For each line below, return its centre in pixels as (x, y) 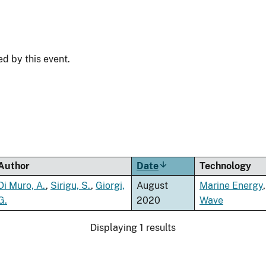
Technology (225, 166)
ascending (181, 179)
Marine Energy (231, 185)
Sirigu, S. (71, 185)
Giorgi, (110, 185)
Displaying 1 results (133, 227)
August (152, 185)
